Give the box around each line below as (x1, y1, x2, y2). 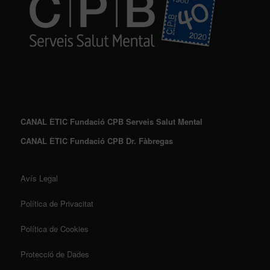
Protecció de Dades (20, 248, 89, 260)
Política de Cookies (20, 223, 89, 235)
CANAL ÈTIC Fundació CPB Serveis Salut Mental (20, 116, 202, 128)
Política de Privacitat (20, 198, 93, 210)
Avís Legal (20, 172, 58, 184)
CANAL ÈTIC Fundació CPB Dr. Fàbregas (20, 135, 173, 147)
